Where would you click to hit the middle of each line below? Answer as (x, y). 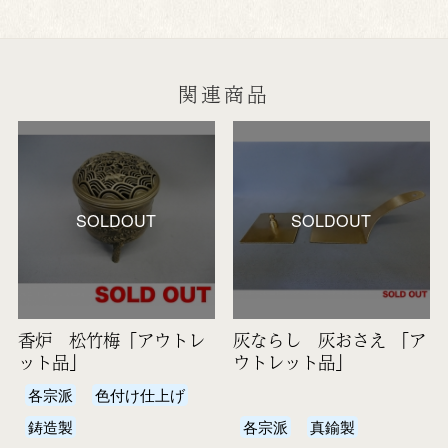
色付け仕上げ (140, 394)
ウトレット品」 (292, 361)
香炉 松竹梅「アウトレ (111, 339)
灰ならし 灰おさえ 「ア (329, 339)
